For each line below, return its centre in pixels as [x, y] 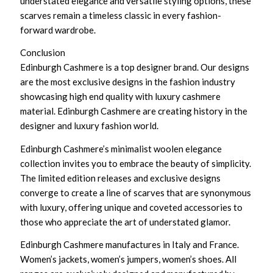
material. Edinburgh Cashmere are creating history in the [134, 111]
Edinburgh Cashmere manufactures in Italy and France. [130, 244]
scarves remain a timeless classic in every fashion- [121, 15]
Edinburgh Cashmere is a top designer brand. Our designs [135, 67]
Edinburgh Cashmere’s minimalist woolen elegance [121, 148]
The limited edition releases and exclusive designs [121, 178]
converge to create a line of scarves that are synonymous [136, 192]
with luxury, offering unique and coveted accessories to [132, 207]
